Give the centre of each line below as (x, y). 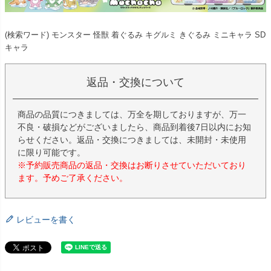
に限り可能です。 (51, 153)
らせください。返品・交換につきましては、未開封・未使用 (132, 140)
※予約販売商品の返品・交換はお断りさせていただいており (132, 165)
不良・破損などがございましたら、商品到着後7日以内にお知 (134, 127)
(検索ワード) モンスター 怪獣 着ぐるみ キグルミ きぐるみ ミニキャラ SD (135, 35)
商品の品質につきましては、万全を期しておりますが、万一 (132, 115)
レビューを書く (46, 220)
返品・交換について (135, 83)
